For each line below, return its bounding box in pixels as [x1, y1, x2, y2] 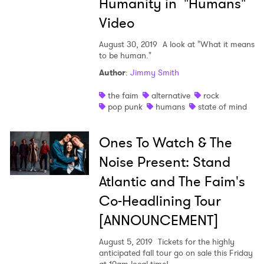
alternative [151, 90, 190, 102]
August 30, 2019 [98, 38, 157, 51]
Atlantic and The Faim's [98, 171, 245, 192]
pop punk [107, 101, 143, 113]
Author [98, 67, 126, 79]
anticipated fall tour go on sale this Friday [98, 247, 253, 259]
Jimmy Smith [130, 67, 179, 79]
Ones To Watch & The [98, 133, 232, 153]
